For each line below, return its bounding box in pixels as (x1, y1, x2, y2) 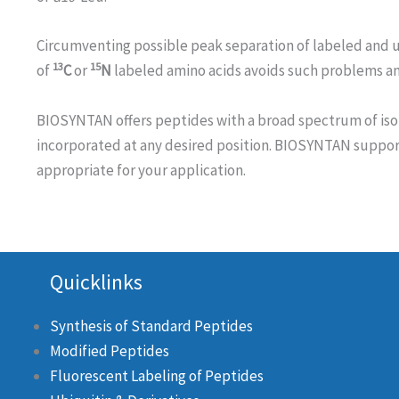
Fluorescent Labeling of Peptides (49, 366, 264, 387)
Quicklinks (49, 268, 142, 296)
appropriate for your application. (36, 159, 246, 180)
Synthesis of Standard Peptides (49, 316, 253, 337)
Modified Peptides (49, 341, 169, 362)
